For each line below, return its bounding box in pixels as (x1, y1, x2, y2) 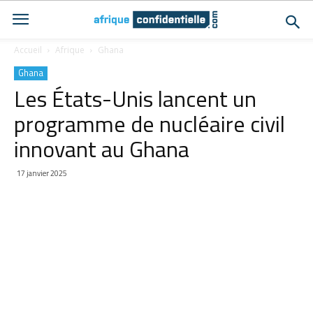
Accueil (14, 44, 42, 56)
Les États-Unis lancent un (14, 82, 256, 115)
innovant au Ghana (14, 132, 189, 166)
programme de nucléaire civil (14, 107, 285, 140)
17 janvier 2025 (17, 168, 67, 179)
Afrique (55, 44, 85, 56)
